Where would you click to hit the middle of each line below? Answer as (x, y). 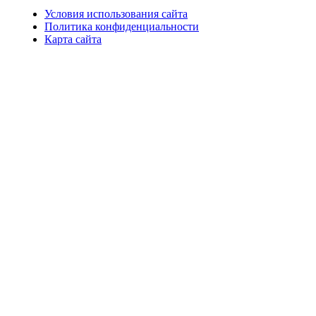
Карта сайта (73, 39)
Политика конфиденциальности (122, 26)
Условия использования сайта (116, 13)
